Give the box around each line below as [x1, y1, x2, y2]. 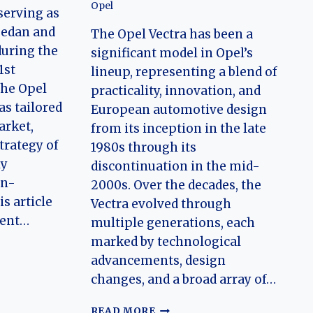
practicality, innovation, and [90, 82, 261, 99]
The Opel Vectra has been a [90, 26, 253, 42]
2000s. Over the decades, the [90, 177, 261, 193]
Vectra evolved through [90, 196, 231, 212]
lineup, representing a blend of [90, 64, 277, 80]
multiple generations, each [90, 214, 255, 231]
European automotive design [90, 101, 267, 117]
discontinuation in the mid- [90, 158, 260, 174]
